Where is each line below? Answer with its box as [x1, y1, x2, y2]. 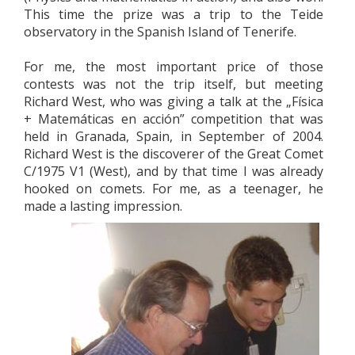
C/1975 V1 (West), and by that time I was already [24, 162, 323, 180]
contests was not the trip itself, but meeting [24, 75, 323, 93]
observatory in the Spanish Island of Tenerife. [24, 23, 296, 40]
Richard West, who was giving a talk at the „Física [24, 93, 323, 110]
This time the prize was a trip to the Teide [24, 6, 323, 23]
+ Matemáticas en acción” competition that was [24, 110, 323, 128]
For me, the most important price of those [24, 58, 323, 75]
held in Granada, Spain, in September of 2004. [24, 128, 323, 145]
